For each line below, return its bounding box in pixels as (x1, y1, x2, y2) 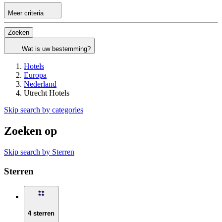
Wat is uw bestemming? (22, 45, 91, 53)
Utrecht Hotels (24, 89, 69, 98)
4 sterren (28, 209, 55, 217)
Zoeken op (4, 124, 57, 137)
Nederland (24, 80, 56, 89)
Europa (24, 71, 47, 80)
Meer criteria (8, 9, 46, 17)
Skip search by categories (4, 106, 83, 114)
